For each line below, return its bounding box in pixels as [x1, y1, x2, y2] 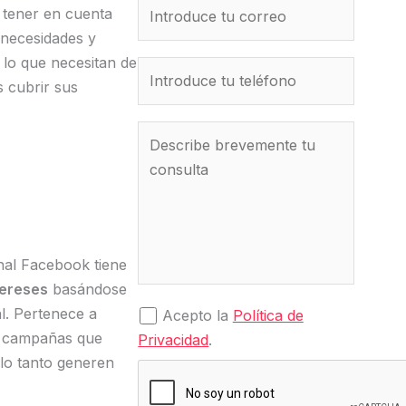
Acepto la [161, 306, 233, 324]
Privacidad [138, 331, 209, 349]
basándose [47, 280, 127, 298]
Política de [232, 306, 304, 324]
